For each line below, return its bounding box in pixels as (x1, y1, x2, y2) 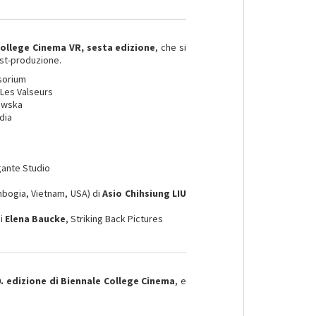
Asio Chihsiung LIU (102, 187, 186, 200)
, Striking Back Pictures (66, 212, 164, 225)
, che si (155, 41, 186, 54)
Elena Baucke (5, 212, 66, 225)
